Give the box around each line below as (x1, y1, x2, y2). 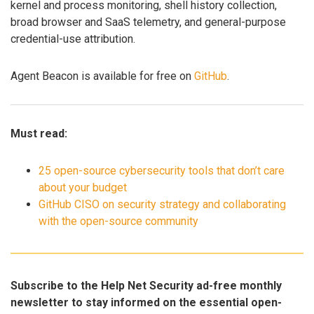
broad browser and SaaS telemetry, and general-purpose (11, 15, 286, 29)
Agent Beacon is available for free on (11, 69, 194, 83)
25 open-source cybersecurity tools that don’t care (39, 163, 285, 177)
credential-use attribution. (11, 32, 135, 46)
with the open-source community (39, 214, 198, 228)
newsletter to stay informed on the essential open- (11, 296, 282, 310)
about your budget (39, 180, 127, 194)
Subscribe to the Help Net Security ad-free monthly (11, 279, 282, 293)
